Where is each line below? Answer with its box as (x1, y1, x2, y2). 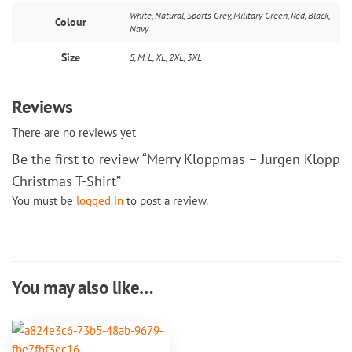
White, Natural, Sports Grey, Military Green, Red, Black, (130, 8, 329, 21)
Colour (55, 13, 86, 29)
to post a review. (123, 192, 208, 208)
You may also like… (12, 274, 154, 299)
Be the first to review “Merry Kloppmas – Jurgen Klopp (12, 149, 340, 168)
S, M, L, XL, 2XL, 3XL (130, 49, 202, 63)
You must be (12, 192, 76, 208)
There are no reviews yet (12, 123, 136, 140)
